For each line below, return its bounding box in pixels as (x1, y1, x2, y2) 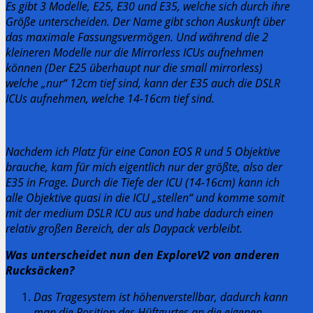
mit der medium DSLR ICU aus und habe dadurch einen (6, 205, 273, 221)
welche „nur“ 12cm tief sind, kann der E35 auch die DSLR (6, 75, 280, 91)
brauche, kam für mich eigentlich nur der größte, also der (6, 159, 282, 175)
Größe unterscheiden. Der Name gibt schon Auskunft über (6, 13, 285, 29)
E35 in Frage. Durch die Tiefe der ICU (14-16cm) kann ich (6, 174, 279, 190)
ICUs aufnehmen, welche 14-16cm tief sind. (6, 90, 214, 106)
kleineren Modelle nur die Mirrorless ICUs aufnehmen (6, 44, 263, 60)
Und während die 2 (176, 29, 268, 45)
